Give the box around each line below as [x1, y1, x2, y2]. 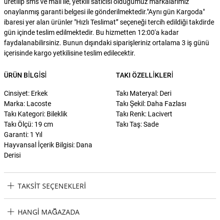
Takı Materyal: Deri [116, 89, 171, 98]
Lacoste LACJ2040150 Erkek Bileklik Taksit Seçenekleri [4, 199, 177, 208]
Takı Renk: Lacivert [116, 110, 172, 118]
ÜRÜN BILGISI [4, 71, 47, 80]
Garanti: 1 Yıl [4, 131, 42, 139]
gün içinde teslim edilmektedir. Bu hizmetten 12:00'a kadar [4, 28, 179, 37]
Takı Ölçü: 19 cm [4, 120, 53, 129]
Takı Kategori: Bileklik [4, 110, 67, 118]
